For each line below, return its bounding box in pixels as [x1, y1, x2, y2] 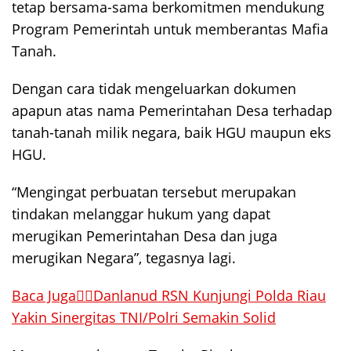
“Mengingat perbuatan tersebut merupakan [12, 183, 296, 201]
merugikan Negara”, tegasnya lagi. [12, 248, 236, 267]
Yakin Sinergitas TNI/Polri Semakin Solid [12, 308, 276, 327]
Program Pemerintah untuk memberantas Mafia [12, 20, 328, 38]
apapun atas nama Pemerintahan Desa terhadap [12, 101, 332, 120]
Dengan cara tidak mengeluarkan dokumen [12, 79, 296, 98]
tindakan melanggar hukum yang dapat [12, 204, 270, 223]
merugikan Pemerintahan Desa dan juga [12, 226, 277, 245]
